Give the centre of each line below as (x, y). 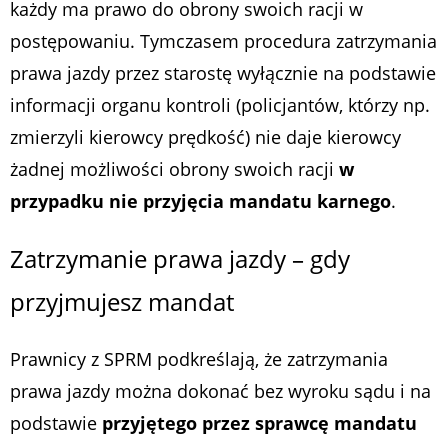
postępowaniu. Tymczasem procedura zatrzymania (223, 40)
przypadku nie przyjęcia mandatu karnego (200, 200)
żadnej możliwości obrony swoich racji (174, 168)
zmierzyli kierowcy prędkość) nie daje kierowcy (205, 136)
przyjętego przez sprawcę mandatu (259, 422)
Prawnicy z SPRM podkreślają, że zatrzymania (199, 358)
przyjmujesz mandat (122, 301)
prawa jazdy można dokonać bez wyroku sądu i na (220, 390)
